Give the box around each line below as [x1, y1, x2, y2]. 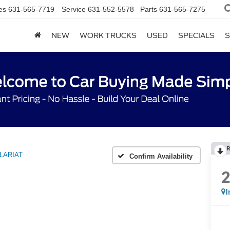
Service [62, 5, 86, 14]
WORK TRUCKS [80, 31, 137, 40]
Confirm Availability [129, 152, 193, 160]
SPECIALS [178, 31, 215, 40]
